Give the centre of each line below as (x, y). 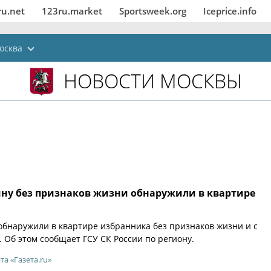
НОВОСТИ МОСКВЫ (153, 81)
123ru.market (72, 11)
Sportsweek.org (153, 11)
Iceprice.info (230, 11)
